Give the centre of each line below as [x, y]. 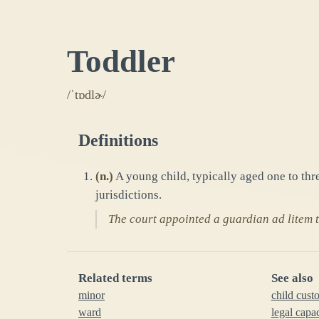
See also [292, 278]
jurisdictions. [129, 194]
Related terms [115, 278]
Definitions [118, 140]
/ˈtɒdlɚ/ [87, 94]
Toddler [121, 61]
